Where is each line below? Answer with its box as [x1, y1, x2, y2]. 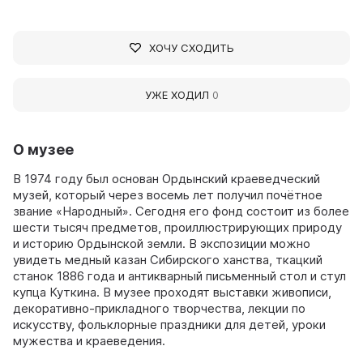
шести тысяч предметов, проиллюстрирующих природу [13, 219, 342, 235]
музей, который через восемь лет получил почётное [13, 186, 322, 203]
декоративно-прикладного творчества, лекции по [13, 300, 305, 316]
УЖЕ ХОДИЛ [144, 88, 212, 101]
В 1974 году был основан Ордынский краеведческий [13, 170, 320, 186]
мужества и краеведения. [13, 332, 165, 348]
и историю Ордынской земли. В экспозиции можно [13, 235, 310, 251]
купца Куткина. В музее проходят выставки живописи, [13, 284, 331, 300]
